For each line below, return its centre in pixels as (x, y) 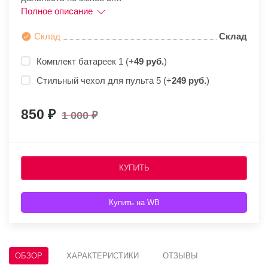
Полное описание (58, 11)
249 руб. (189, 81)
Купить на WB (134, 203)
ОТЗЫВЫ (180, 256)
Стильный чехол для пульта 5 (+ (104, 81)
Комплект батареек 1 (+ (85, 62)
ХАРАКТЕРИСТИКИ (103, 256)
